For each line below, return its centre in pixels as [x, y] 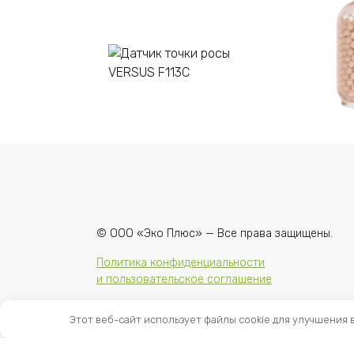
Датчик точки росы [173, 165]
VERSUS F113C [154, 183]
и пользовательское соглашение [184, 280]
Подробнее [203, 130]
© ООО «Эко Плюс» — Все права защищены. [215, 234]
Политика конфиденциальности [181, 263]
